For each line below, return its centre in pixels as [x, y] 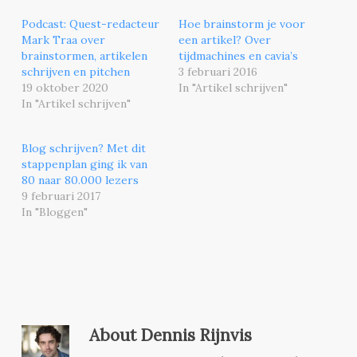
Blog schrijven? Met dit [83, 148]
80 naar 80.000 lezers [80, 180]
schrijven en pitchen [75, 71]
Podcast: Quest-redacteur [90, 24]
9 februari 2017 [61, 196]
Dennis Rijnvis [194, 335]
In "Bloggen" [54, 212]
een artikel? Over [224, 39]
